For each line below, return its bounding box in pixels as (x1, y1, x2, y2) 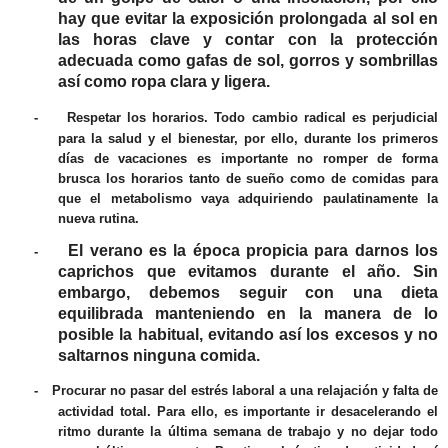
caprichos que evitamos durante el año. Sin (58, 263, 438, 281)
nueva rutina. (58, 210, 139, 226)
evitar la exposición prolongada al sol (124, 10, 414, 28)
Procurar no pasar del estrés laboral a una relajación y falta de (52, 383, 438, 399)
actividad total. (58, 404, 157, 420)
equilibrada (58, 305, 143, 323)
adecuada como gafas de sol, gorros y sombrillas (57, 52, 438, 70)
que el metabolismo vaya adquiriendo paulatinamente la (58, 190, 438, 206)
